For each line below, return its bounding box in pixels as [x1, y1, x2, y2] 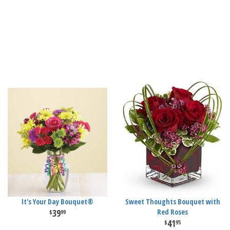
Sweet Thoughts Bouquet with [125, 197, 220, 206]
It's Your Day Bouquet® [22, 197, 93, 206]
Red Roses [157, 207, 188, 217]
